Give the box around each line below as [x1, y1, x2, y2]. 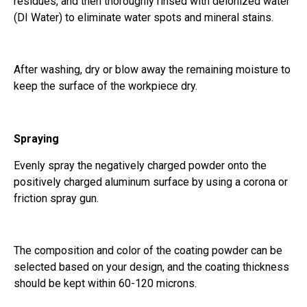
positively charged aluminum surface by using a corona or [14, 175, 288, 188]
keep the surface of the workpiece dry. [14, 79, 197, 93]
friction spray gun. [14, 191, 99, 205]
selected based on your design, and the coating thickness [14, 260, 289, 274]
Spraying [14, 132, 59, 146]
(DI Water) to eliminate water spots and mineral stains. [14, 10, 273, 24]
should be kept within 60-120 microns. [14, 277, 197, 291]
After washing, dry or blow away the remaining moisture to [14, 63, 291, 77]
